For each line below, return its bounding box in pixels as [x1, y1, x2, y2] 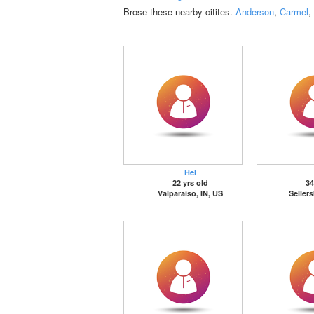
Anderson [235, 5, 274, 18]
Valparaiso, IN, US [157, 188, 223, 198]
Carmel [280, 5, 308, 18]
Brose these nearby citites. [123, 5, 235, 18]
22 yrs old [172, 177, 208, 188]
